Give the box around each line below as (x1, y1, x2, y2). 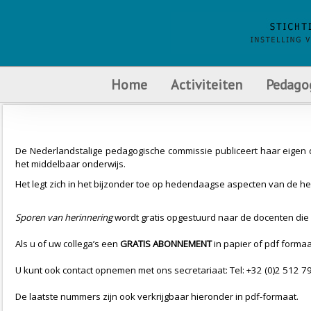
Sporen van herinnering (15, 211, 112, 224)
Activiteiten (171, 76, 242, 93)
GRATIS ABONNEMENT (120, 237, 212, 250)
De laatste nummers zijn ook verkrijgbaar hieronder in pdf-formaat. (15, 290, 299, 303)
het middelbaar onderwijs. (15, 158, 126, 170)
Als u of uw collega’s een (15, 237, 120, 250)
